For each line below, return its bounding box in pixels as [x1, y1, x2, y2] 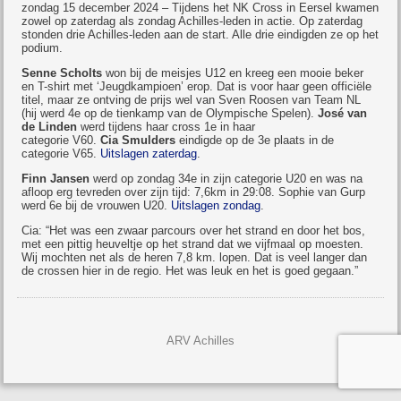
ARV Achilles [166, 334, 235, 348]
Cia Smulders [100, 133, 176, 147]
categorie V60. [21, 133, 101, 147]
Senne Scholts [21, 66, 103, 80]
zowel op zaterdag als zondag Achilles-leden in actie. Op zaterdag [21, 14, 363, 28]
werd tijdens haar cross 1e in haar [77, 120, 256, 133]
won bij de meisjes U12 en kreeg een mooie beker [102, 66, 364, 80]
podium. [21, 41, 64, 55]
